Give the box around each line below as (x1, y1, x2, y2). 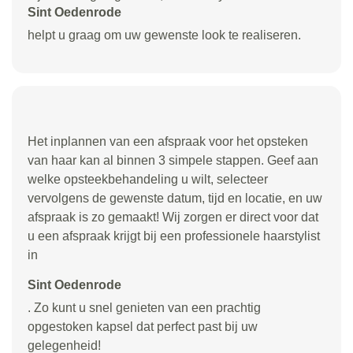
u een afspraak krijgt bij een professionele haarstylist (28, 229, 320, 243)
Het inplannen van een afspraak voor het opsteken (28, 135, 308, 148)
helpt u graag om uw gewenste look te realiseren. (28, 28, 301, 42)
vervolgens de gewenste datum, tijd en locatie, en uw (28, 191, 322, 205)
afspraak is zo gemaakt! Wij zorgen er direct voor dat (28, 210, 318, 224)
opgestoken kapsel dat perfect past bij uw (28, 320, 258, 333)
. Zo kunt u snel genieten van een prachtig (28, 301, 261, 314)
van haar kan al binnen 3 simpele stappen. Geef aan (28, 154, 318, 167)
